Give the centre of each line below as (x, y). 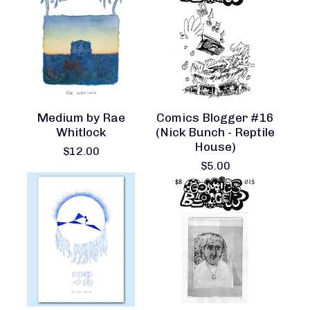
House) (215, 146)
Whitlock (81, 132)
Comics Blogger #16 (215, 117)
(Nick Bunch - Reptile (215, 132)
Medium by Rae (81, 117)
